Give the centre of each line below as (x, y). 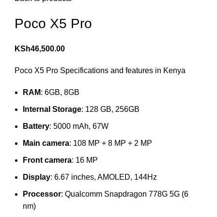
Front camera (47, 160)
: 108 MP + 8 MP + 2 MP (111, 143)
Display (37, 177)
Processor (42, 194)
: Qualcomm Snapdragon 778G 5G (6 (125, 194)
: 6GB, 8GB (60, 92)
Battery (36, 126)
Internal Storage (52, 109)
